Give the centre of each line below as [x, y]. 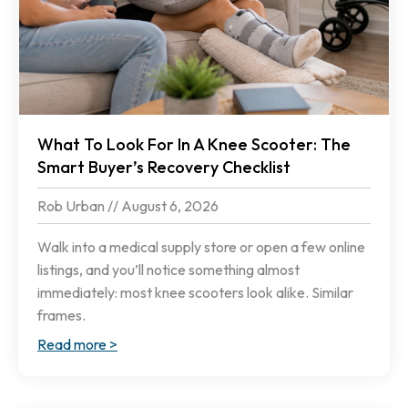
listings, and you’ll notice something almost [168, 270]
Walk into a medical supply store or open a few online [201, 247]
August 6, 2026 [168, 206]
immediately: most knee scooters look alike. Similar [195, 293]
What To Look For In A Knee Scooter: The [194, 145]
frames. [61, 316]
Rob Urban [72, 206]
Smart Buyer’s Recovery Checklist [164, 168]
